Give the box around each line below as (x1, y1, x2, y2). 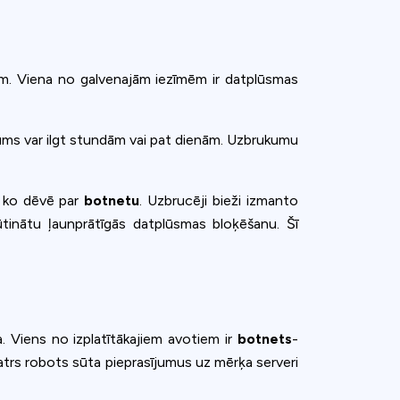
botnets (237, 329, 293, 347)
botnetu (84, 191, 140, 209)
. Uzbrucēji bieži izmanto (139, 191, 299, 209)
